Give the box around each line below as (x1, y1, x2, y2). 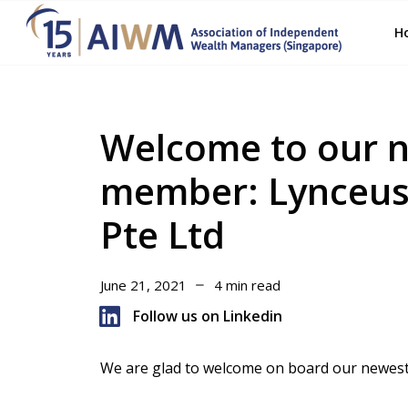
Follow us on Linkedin (133, 305, 283, 326)
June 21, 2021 (99, 275, 187, 294)
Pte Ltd (99, 209, 225, 260)
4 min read (213, 275, 280, 294)
